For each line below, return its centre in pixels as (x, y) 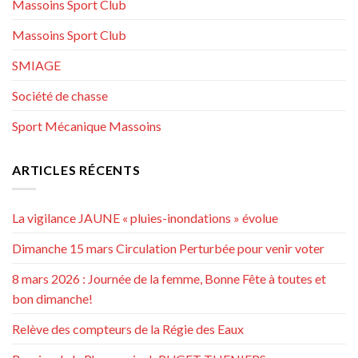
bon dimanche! (52, 299)
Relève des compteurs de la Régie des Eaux (128, 329)
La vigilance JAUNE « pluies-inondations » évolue (145, 218)
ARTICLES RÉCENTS (76, 169)
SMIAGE (36, 65)
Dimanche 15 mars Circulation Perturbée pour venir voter (168, 249)
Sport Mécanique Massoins (87, 125)
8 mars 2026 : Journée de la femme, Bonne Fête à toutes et (169, 279)
